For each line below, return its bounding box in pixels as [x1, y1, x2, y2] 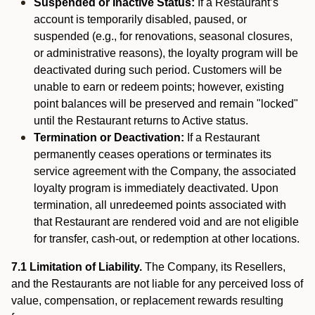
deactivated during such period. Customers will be [34, 64, 282, 76]
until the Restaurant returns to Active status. [34, 115, 248, 127]
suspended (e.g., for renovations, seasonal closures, [34, 30, 292, 42]
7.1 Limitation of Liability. [11, 261, 142, 273]
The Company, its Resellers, [142, 261, 285, 273]
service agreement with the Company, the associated [34, 165, 296, 177]
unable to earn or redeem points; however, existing [34, 81, 284, 93]
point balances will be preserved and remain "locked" [34, 98, 298, 110]
